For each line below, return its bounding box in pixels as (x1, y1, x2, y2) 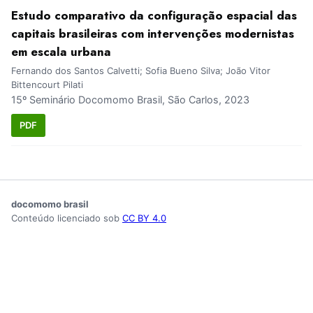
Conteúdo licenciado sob (11, 212, 122, 224)
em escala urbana (11, 43, 111, 61)
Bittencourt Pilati (11, 79, 83, 91)
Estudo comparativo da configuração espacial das (11, 7, 297, 24)
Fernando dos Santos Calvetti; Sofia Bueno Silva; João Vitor (11, 65, 270, 77)
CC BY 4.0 (122, 212, 166, 224)
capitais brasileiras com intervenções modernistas (11, 25, 294, 43)
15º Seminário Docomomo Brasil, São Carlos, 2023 (11, 94, 249, 106)
